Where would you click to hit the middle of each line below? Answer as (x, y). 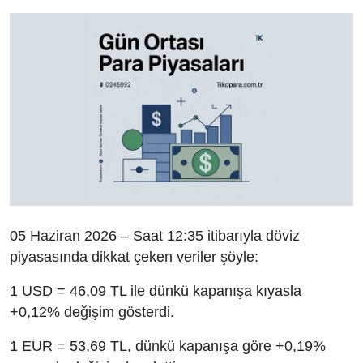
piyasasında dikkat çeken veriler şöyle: (134, 257)
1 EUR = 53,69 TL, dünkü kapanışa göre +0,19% (168, 346)
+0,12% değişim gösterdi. (92, 312)
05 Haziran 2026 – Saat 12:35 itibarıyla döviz (155, 236)
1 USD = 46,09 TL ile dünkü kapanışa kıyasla (156, 291)
